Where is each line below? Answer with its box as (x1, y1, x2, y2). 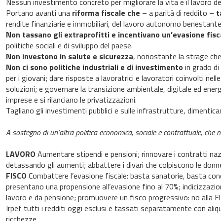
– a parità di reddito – (140, 7, 216, 19)
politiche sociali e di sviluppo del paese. (5, 39, 133, 52)
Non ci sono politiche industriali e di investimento (5, 61, 183, 74)
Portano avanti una (5, 7, 72, 19)
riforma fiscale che (72, 7, 140, 19)
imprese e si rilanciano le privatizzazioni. (5, 94, 137, 106)
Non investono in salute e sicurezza (5, 50, 133, 63)
